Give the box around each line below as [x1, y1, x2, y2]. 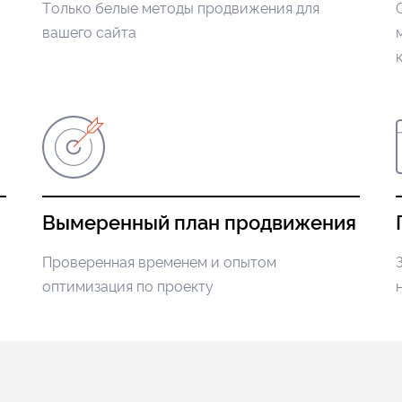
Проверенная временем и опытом [42, 254, 277, 271]
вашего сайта [42, 24, 137, 41]
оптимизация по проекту [42, 278, 214, 295]
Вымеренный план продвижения [42, 211, 357, 234]
